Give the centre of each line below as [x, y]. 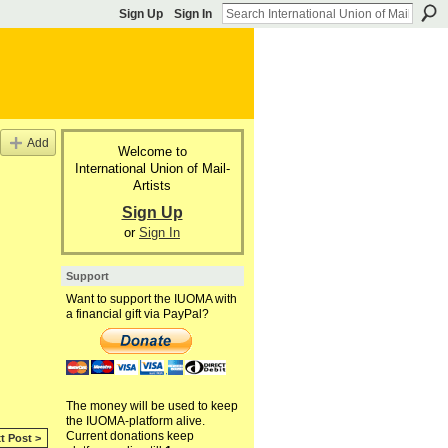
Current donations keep [129, 436]
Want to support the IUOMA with [151, 299]
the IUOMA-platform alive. [135, 421]
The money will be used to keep [151, 406]
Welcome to [152, 151]
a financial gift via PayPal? [137, 314]
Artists [152, 185]
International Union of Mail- [152, 168]
